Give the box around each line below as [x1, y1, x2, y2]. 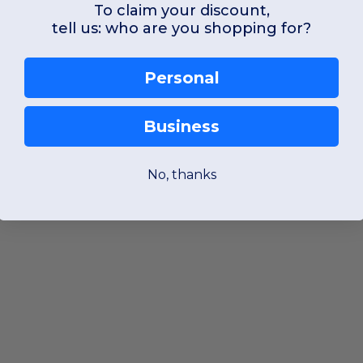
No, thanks [147, 167, 216, 183]
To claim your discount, [93, 2, 270, 20]
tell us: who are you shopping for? [52, 19, 311, 38]
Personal [143, 68, 220, 88]
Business [143, 117, 220, 137]
